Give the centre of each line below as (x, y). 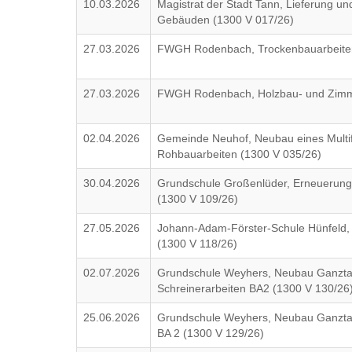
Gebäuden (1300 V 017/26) (226, 20)
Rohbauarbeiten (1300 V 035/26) (240, 154)
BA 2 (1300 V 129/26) (211, 333)
